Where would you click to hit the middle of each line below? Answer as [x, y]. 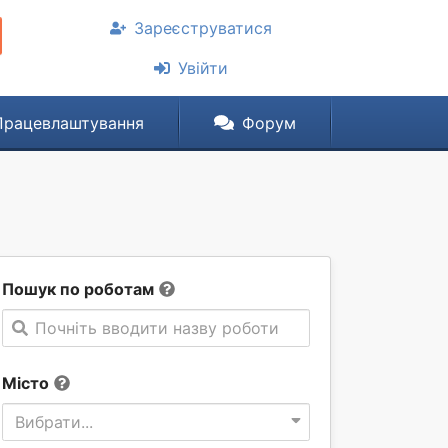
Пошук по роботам [78, 289]
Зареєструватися [203, 28]
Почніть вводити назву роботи [157, 328]
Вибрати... [54, 422]
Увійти [203, 68]
